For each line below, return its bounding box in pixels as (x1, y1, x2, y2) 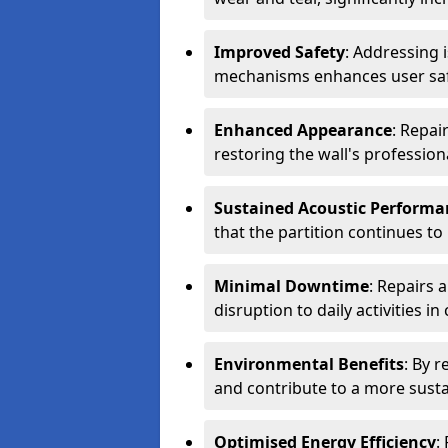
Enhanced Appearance (214, 119, 392, 141)
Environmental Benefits (214, 353, 404, 375)
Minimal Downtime (214, 275, 369, 297)
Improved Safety (214, 41, 345, 63)
